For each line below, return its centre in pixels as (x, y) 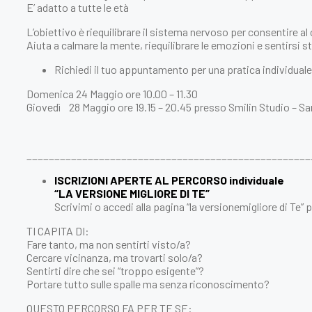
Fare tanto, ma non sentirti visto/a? (109, 244)
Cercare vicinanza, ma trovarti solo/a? (115, 257)
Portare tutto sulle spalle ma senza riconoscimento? (148, 283)
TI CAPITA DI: (58, 231)
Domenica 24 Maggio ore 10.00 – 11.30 (112, 93)
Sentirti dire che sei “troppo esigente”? (115, 270)
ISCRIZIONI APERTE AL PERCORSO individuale (169, 180)
